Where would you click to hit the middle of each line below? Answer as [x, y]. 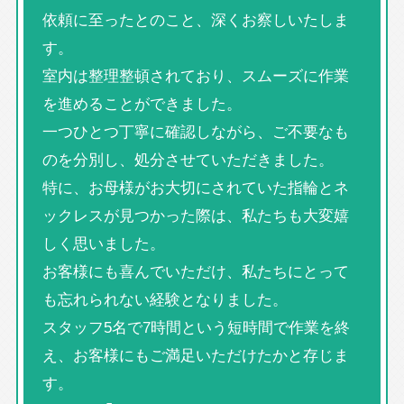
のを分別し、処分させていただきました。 [188, 159]
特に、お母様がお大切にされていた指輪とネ [195, 187]
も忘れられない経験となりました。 [165, 299]
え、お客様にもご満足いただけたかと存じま [195, 355]
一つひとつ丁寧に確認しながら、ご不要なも [195, 131]
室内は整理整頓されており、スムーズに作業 [195, 75]
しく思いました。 [103, 243]
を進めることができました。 [142, 103]
